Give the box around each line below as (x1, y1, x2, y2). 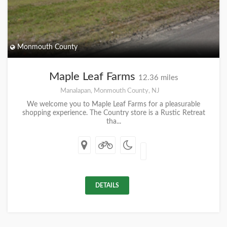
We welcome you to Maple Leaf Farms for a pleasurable (27, 100, 200, 108)
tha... (106, 118, 121, 125)
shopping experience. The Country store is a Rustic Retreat (22, 109, 205, 117)
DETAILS (95, 182, 119, 188)
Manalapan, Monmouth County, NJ (60, 87, 160, 94)
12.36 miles (138, 73, 178, 82)
